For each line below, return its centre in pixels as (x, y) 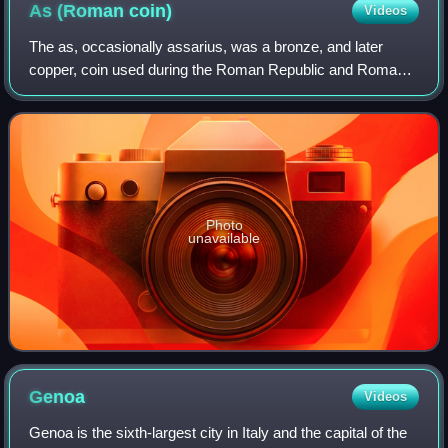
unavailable (224, 237)
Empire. (55, 92)
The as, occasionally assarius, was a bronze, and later (206, 46)
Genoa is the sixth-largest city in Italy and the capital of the (218, 432)
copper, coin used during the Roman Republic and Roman (217, 69)
